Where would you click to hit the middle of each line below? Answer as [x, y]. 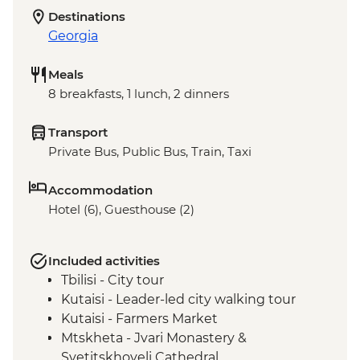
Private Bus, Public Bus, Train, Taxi [150, 152]
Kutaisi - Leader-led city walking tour [178, 300]
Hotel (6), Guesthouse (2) [121, 210]
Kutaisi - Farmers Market [139, 319]
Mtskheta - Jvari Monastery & [154, 338]
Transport [78, 133]
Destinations [87, 17]
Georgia [73, 36]
